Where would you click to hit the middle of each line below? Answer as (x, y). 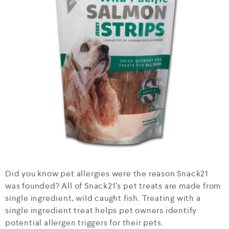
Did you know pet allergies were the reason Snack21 (107, 174)
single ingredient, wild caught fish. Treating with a (103, 198)
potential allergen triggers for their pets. (84, 223)
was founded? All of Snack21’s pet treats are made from (113, 186)
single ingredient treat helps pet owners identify (101, 210)
